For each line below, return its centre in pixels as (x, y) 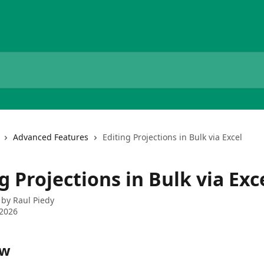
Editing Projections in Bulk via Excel (172, 137)
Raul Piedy (34, 200)
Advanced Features (51, 137)
